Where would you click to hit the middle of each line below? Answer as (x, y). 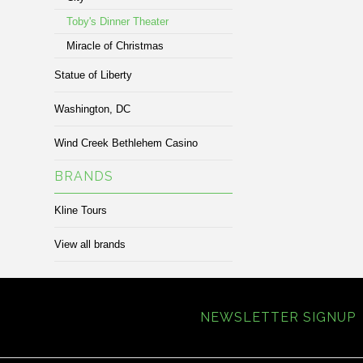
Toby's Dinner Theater (118, 21)
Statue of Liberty (94, 75)
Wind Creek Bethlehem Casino (126, 143)
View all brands (90, 244)
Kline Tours (81, 210)
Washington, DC (93, 109)
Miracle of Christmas (115, 46)
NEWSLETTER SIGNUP (278, 317)
